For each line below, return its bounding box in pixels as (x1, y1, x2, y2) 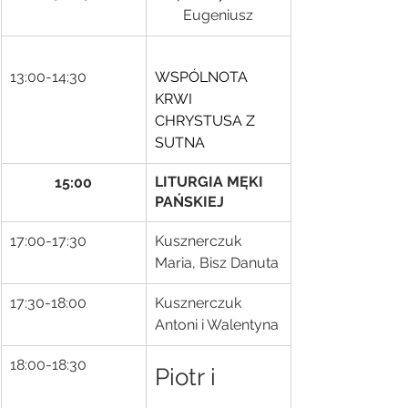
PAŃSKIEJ (155, 193, 224, 210)
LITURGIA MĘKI (155, 173, 267, 190)
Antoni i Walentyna (155, 316, 279, 333)
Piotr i (155, 363, 222, 391)
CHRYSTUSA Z (155, 112, 259, 129)
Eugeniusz (183, 6, 253, 24)
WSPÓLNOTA (155, 68, 251, 86)
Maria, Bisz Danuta (155, 254, 279, 271)
